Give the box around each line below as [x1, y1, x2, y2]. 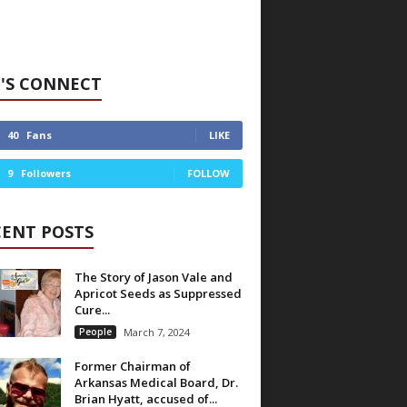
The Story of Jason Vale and [74, 269, 233, 285]
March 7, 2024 [123, 325, 190, 339]
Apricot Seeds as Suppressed [74, 285, 242, 302]
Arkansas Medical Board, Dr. [74, 374, 238, 391]
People [78, 325, 112, 338]
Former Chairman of [74, 358, 191, 374]
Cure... [74, 302, 110, 318]
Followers [20, 166, 71, 180]
